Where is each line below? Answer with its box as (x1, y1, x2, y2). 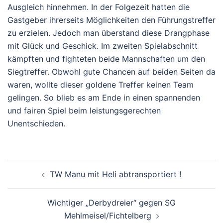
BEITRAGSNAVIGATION (7, 159, 141, 173)
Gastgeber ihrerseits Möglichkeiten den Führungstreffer (7, 15, 216, 25)
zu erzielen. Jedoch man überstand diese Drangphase (7, 28, 210, 38)
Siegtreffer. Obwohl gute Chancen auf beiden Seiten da (7, 67, 216, 77)
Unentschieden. (7, 118, 65, 128)
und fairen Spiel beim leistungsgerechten (7, 106, 161, 115)
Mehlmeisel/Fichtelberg (64, 211, 151, 221)
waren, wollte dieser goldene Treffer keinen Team (7, 80, 194, 90)
